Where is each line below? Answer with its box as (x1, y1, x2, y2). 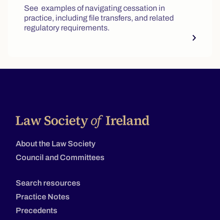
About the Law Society (16, 139, 95, 148)
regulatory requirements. (24, 24, 110, 32)
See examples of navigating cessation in (24, 4, 165, 12)
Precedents (16, 206, 57, 215)
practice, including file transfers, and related (24, 14, 174, 22)
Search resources (16, 178, 81, 187)
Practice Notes (16, 192, 70, 201)
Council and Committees (16, 153, 105, 162)
